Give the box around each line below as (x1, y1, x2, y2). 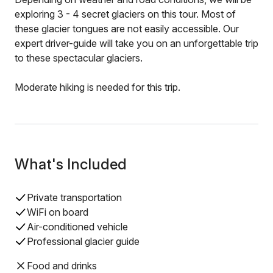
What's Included (15, 155, 127, 173)
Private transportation (27, 191, 122, 204)
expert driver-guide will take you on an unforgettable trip (15, 37, 258, 49)
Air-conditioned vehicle (27, 221, 128, 233)
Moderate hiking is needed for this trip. (15, 81, 180, 93)
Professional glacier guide (27, 235, 140, 247)
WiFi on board (27, 206, 88, 218)
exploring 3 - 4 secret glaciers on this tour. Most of (15, 8, 236, 20)
